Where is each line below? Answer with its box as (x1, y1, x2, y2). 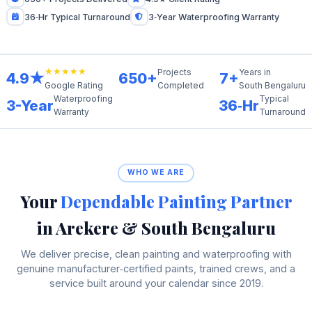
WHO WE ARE (127, 168, 185, 178)
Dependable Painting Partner (61, 189, 292, 212)
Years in (239, 66, 272, 77)
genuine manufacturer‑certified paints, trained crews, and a (17, 262, 295, 274)
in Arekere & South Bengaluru (36, 216, 276, 239)
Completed (157, 79, 204, 91)
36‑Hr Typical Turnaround (24, 11, 130, 22)
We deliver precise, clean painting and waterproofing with (20, 247, 292, 260)
